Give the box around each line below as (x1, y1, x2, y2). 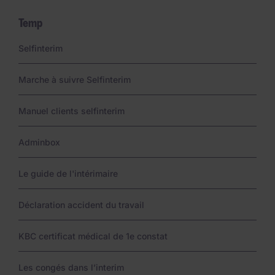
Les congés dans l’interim (18, 262, 124, 273)
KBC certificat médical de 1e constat (18, 231, 168, 241)
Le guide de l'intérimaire (18, 168, 118, 179)
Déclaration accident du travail (18, 199, 144, 210)
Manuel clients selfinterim (18, 106, 125, 116)
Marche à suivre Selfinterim (18, 74, 131, 85)
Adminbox (18, 137, 60, 147)
